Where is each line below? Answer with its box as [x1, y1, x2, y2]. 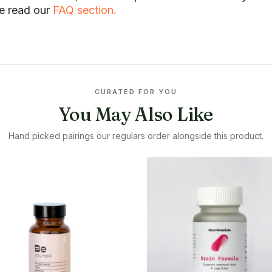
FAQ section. [53, 4, 117, 17]
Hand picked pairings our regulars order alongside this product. [8, 130, 263, 141]
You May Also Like [59, 103, 213, 126]
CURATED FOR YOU [95, 87, 177, 96]
